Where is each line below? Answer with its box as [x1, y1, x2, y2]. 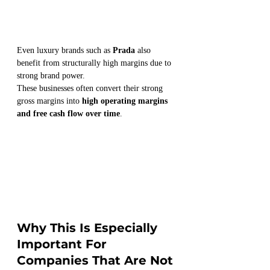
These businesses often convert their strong [17, 83, 165, 93]
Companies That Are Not [17, 253, 177, 268]
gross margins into [17, 96, 82, 105]
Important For [17, 237, 110, 252]
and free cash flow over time [17, 108, 120, 118]
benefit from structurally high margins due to [17, 58, 174, 67]
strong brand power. [17, 71, 85, 80]
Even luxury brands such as [17, 45, 113, 55]
